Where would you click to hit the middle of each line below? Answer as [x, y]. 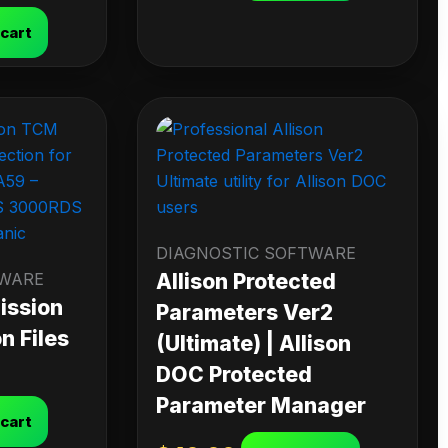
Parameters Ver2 [244, 312]
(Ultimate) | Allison [253, 343]
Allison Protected [245, 281]
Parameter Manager [260, 405]
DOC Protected [233, 374]
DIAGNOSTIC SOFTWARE [255, 253]
